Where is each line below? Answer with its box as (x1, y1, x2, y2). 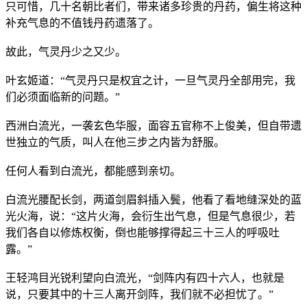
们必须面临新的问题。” (5, 90, 120, 103)
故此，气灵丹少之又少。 (5, 45, 126, 58)
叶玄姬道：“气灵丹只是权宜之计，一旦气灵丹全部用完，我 (5, 74, 295, 86)
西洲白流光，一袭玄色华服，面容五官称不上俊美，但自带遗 (5, 119, 302, 132)
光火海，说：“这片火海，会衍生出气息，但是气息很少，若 (5, 210, 295, 222)
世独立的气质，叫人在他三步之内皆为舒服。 (5, 136, 225, 148)
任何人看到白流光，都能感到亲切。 (5, 164, 181, 177)
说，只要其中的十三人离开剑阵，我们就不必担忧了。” (5, 288, 273, 300)
